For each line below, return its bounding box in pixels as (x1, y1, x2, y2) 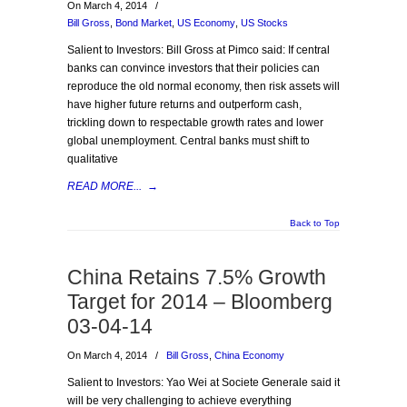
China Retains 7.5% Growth (67, 265, 326, 289)
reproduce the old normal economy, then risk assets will (67, 80, 340, 93)
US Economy (177, 17, 235, 28)
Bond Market (115, 17, 172, 28)
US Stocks (241, 17, 288, 28)
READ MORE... (67, 180, 142, 193)
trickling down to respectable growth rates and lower (67, 116, 323, 129)
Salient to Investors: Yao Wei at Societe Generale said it (67, 376, 340, 389)
